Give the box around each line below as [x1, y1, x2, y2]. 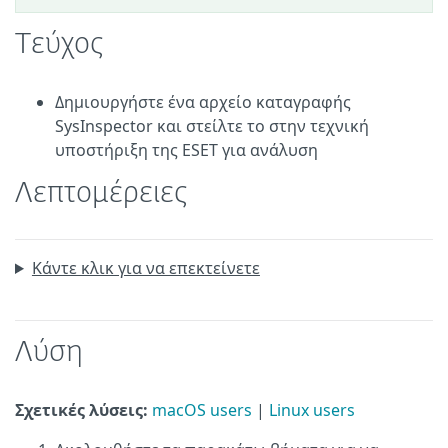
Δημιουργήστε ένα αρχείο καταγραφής [55, 91, 351, 113]
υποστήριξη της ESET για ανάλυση [55, 139, 318, 161]
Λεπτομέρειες [15, 180, 188, 208]
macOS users [152, 399, 252, 421]
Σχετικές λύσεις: [15, 399, 152, 421]
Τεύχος [15, 31, 104, 59]
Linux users [269, 399, 355, 421]
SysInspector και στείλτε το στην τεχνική [55, 115, 369, 137]
